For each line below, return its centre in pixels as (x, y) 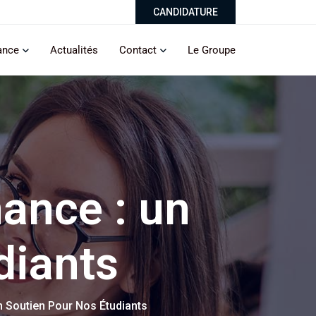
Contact (138, 50)
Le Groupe (212, 50)
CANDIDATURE (186, 12)
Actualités (74, 50)
